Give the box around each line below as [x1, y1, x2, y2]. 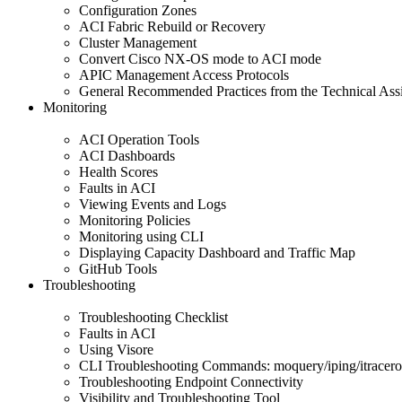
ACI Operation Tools [79, 131, 199, 147]
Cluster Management [79, 34, 197, 50]
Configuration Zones [79, 2, 197, 18]
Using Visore [79, 341, 153, 357]
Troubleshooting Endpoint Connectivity [79, 373, 303, 389]
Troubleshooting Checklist [79, 309, 228, 325]
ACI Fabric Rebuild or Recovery [79, 18, 266, 34]
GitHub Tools [79, 260, 157, 276]
